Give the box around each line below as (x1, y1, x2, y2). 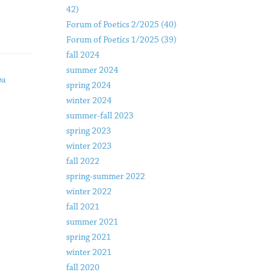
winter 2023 (66, 141, 112, 151)
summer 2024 (66, 66, 118, 75)
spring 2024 (66, 81, 111, 90)
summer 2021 (66, 217, 118, 227)
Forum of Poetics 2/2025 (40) (66, 20, 177, 30)
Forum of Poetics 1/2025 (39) (66, 35, 177, 45)
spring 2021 (66, 233, 111, 242)
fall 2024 (66, 50, 100, 60)
